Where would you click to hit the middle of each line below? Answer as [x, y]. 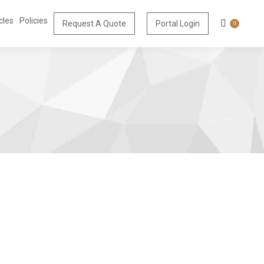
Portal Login [178, 24]
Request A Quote [94, 24]
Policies [34, 21]
